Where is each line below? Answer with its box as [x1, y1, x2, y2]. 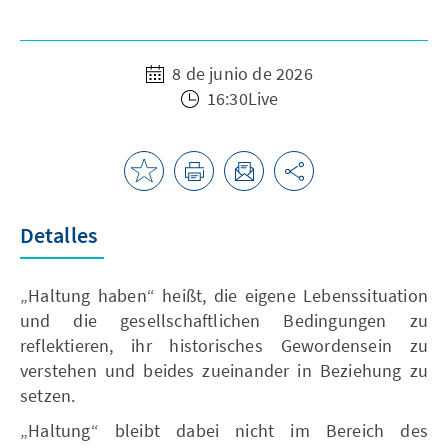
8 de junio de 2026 [168, 62, 313, 85]
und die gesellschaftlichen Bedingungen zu [20, 309, 428, 332]
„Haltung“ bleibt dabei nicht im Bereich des [20, 419, 428, 442]
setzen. [20, 384, 76, 407]
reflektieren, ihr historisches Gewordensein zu [20, 334, 428, 357]
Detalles [20, 221, 97, 249]
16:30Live [202, 87, 279, 110]
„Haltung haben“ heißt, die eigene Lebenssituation [20, 284, 428, 307]
